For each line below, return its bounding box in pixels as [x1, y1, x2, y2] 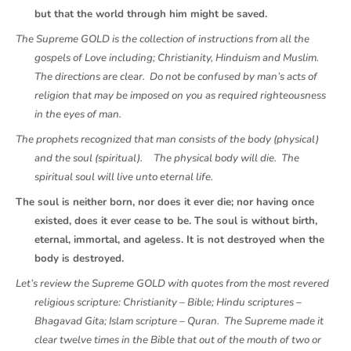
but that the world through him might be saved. [34, 7, 267, 21]
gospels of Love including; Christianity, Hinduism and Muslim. [34, 51, 321, 65]
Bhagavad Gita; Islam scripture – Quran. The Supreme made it [34, 314, 324, 328]
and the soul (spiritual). [34, 151, 143, 165]
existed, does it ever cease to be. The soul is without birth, [34, 214, 317, 228]
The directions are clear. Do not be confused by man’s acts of [34, 70, 317, 84]
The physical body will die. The [149, 151, 299, 165]
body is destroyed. [34, 251, 124, 266]
